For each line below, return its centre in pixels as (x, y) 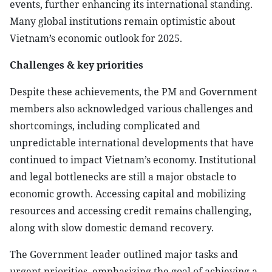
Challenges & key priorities (76, 65)
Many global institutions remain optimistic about (123, 21)
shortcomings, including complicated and (105, 126)
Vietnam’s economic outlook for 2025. (96, 38)
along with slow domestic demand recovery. (112, 228)
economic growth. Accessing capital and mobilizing (128, 194)
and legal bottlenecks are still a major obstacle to (123, 177)
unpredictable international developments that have (132, 143)
